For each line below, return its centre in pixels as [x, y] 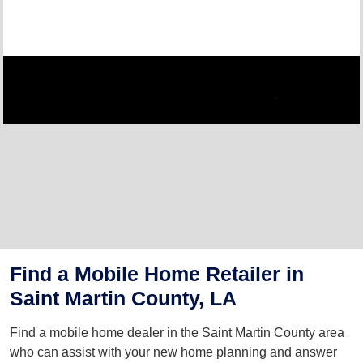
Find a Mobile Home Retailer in [157, 274]
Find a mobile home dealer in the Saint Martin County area [177, 333]
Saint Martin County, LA [123, 298]
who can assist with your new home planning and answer [173, 352]
